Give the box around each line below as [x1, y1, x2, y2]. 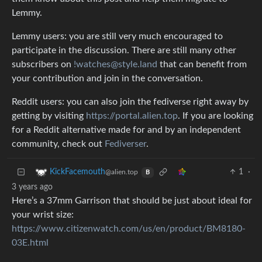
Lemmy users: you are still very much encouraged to [12, 32, 223, 42]
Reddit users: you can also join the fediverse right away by [12, 97, 249, 107]
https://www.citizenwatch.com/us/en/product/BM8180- [12, 224, 246, 234]
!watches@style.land [74, 60, 157, 70]
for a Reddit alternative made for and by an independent [12, 125, 241, 135]
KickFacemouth [50, 168, 105, 177]
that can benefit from [157, 60, 247, 70]
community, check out [12, 139, 105, 149]
